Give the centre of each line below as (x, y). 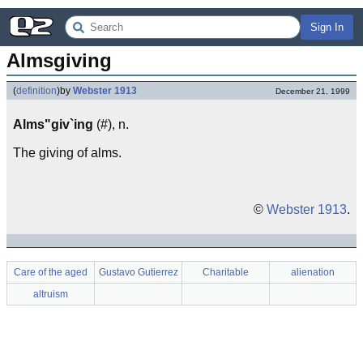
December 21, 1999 (313, 91)
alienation (313, 272)
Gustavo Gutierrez (138, 272)
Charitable (226, 272)
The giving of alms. (67, 153)
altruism (51, 294)
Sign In (327, 27)
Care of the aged (51, 272)
